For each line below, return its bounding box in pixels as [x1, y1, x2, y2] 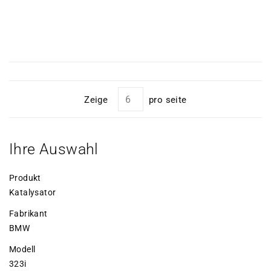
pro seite [149, 94, 187, 106]
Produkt [9, 173, 41, 183]
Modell [9, 244, 36, 255]
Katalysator [9, 188, 56, 198]
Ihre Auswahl [9, 140, 99, 158]
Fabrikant [9, 209, 48, 219]
